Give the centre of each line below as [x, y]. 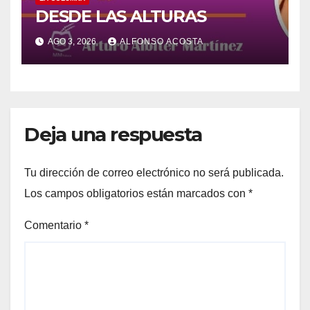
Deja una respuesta [113, 135]
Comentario [54, 225]
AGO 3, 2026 [72, 42]
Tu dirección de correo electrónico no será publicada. [154, 172]
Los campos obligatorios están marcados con [136, 193]
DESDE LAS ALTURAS [121, 17]
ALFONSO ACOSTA [162, 42]
